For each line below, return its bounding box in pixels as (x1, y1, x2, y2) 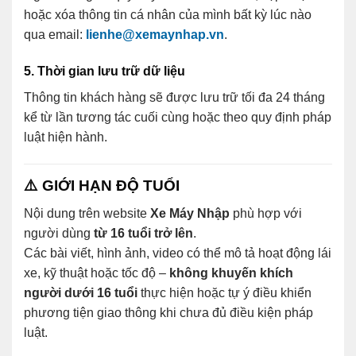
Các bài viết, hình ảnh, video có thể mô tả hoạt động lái (24, 246, 331, 260)
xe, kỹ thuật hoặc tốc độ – (24, 265, 169, 280)
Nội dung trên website (24, 206, 150, 220)
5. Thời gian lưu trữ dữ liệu (24, 64, 185, 79)
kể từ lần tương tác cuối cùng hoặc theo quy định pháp (24, 110, 331, 125)
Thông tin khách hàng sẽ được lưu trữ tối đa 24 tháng (24, 91, 325, 105)
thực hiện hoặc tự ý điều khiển (137, 285, 311, 300)
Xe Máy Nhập (150, 206, 230, 220)
